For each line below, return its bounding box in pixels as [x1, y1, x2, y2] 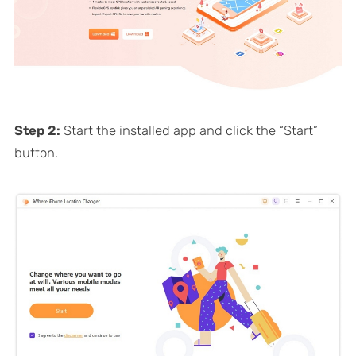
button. [14, 145, 58, 161]
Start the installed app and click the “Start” [63, 122, 318, 139]
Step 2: [14, 122, 64, 139]
